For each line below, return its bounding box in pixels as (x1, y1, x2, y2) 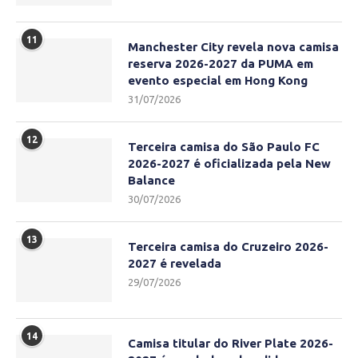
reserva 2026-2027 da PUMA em (128, 57, 313, 71)
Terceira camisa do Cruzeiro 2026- (128, 240, 328, 254)
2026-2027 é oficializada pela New (128, 157, 331, 171)
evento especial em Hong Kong (128, 74, 308, 88)
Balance (128, 173, 175, 188)
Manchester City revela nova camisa (128, 40, 339, 54)
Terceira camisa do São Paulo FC (128, 140, 320, 154)
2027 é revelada (128, 257, 221, 271)
